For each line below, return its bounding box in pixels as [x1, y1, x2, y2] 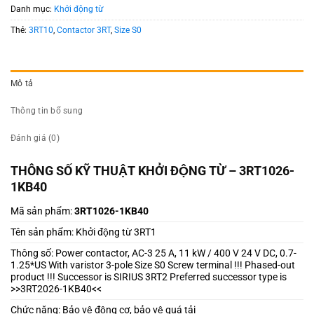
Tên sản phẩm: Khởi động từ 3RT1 [11, 226, 156, 238]
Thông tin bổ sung [11, 105, 83, 116]
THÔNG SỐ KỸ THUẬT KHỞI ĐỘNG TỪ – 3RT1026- [11, 163, 294, 179]
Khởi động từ [54, 4, 103, 14]
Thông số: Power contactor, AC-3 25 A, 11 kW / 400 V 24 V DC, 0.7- [11, 247, 296, 259]
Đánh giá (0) [11, 132, 60, 143]
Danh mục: [11, 4, 54, 14]
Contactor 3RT [57, 25, 111, 35]
